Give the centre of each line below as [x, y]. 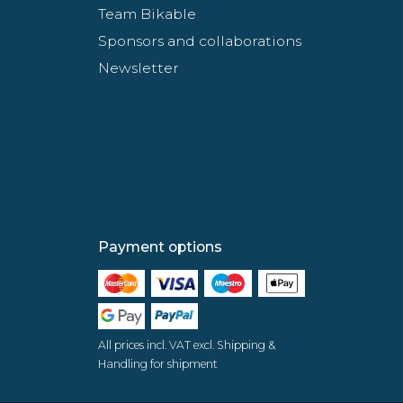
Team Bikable [147, 14]
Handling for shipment [157, 364]
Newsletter [138, 68]
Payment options [160, 247]
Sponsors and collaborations [199, 41]
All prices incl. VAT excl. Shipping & [186, 345]
